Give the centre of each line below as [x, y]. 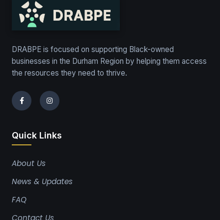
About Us [29, 163]
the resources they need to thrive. [69, 73]
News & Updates [42, 181]
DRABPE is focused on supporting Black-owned [93, 49]
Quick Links [37, 135]
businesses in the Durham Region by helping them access [109, 61]
